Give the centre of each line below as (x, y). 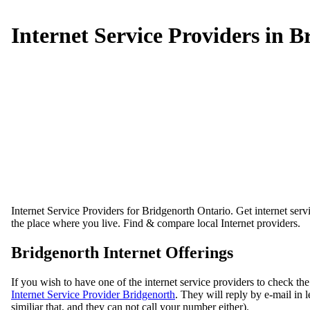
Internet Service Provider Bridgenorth (93, 295)
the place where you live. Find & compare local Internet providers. (156, 224)
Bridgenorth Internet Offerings (122, 253)
